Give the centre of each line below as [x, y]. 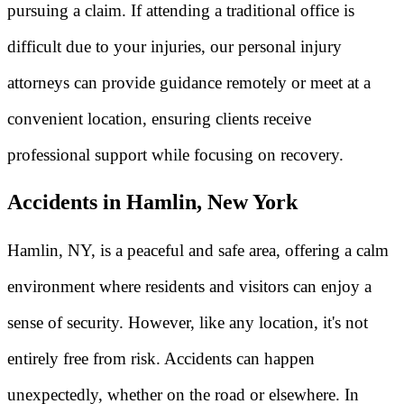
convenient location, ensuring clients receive [159, 118]
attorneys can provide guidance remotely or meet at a [189, 82]
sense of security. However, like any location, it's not [188, 323]
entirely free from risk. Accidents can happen [161, 359]
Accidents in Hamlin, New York [152, 202]
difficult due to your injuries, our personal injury [174, 46]
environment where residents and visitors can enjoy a [189, 287]
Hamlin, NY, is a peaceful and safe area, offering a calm [198, 251]
